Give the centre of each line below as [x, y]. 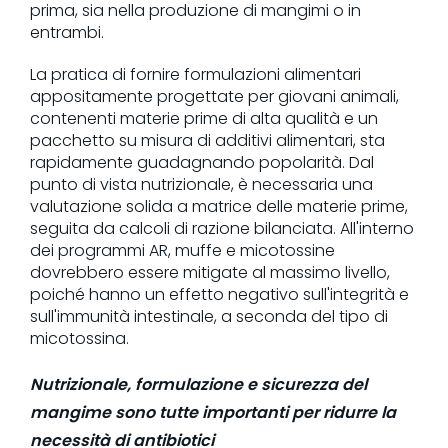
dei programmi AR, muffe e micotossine [182, 250]
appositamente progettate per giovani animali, [214, 96]
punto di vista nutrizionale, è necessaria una [201, 184]
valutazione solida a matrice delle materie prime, [219, 206]
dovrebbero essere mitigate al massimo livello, [210, 272]
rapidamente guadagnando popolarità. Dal [202, 162]
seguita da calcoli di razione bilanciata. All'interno [222, 228]
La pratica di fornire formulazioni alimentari [195, 74]
